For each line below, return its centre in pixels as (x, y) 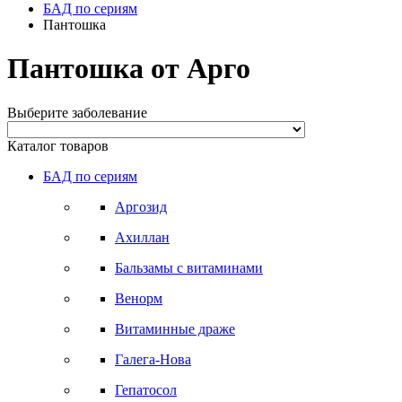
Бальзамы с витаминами (189, 267)
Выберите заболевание (77, 112)
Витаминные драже (175, 328)
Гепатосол (146, 389)
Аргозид (141, 206)
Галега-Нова (153, 359)
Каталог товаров (58, 145)
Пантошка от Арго (129, 69)
